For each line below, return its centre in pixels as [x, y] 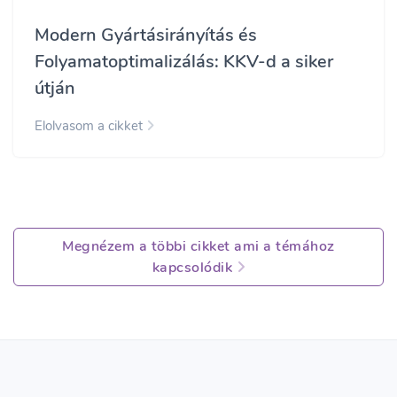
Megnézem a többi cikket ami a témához [198, 247]
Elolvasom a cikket [90, 126]
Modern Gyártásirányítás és [146, 35]
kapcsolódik [194, 268]
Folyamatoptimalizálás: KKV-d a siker [184, 62]
